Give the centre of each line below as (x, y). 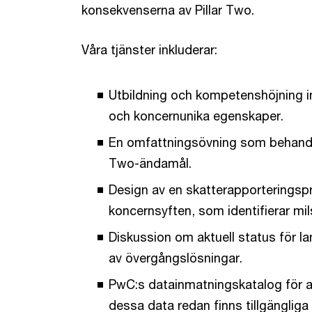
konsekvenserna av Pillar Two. (168, 10)
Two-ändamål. (150, 163)
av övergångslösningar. (175, 258)
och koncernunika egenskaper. (196, 116)
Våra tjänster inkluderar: (149, 50)
